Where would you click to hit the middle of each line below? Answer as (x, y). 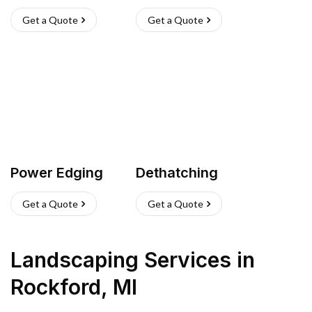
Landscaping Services (121, 260)
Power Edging (57, 173)
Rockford (56, 287)
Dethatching (177, 173)
